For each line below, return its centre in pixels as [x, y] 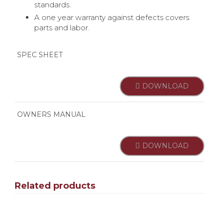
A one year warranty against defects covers [112, 18]
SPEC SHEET [40, 55]
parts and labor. [62, 28]
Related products [55, 186]
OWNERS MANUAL [51, 115]
